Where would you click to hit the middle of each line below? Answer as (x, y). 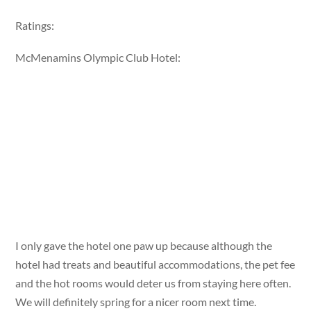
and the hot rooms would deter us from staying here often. (153, 283)
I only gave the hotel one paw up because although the (144, 245)
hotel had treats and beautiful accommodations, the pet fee (155, 264)
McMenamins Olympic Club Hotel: (98, 58)
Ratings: (35, 26)
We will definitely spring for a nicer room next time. (136, 301)
